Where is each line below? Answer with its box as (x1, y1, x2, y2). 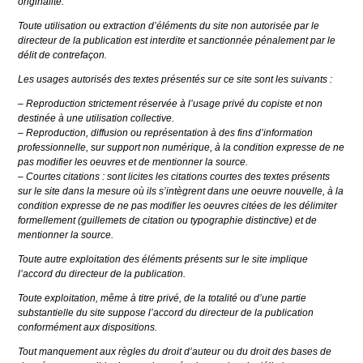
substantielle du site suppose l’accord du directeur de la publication (18, 307, 314, 319)
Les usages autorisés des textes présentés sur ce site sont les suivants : (18, 74, 333, 86)
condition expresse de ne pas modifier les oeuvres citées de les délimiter (18, 200, 338, 212)
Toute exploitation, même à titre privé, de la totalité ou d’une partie (18, 293, 307, 305)
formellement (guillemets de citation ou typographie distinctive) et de (18, 215, 318, 227)
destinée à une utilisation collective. (18, 113, 175, 125)
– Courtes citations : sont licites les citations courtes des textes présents (18, 171, 331, 183)
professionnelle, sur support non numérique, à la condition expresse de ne (18, 142, 345, 154)
